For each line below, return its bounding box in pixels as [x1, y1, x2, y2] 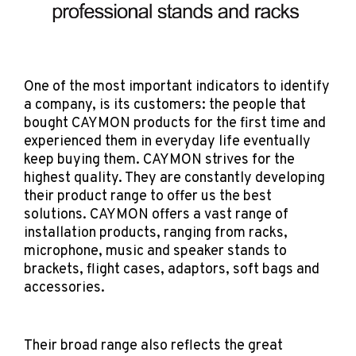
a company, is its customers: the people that [23, 95, 306, 114]
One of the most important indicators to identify [23, 77, 330, 96]
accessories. [23, 278, 105, 297]
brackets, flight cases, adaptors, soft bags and [23, 260, 319, 279]
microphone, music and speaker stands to [23, 242, 287, 261]
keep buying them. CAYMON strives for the [23, 150, 295, 169]
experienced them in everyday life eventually [23, 132, 311, 151]
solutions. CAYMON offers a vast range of [23, 205, 288, 224]
